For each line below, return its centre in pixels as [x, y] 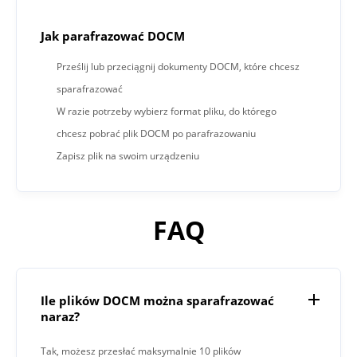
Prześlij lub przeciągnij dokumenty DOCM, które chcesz [178, 66]
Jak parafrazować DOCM [113, 35]
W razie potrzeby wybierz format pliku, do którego [167, 111]
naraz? [60, 317]
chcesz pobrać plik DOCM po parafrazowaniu [156, 133]
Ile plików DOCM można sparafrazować [157, 301]
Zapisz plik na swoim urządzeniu [128, 155]
